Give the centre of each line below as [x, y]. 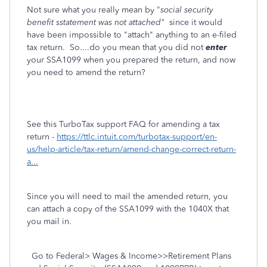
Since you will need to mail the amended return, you [127, 196]
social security [187, 10]
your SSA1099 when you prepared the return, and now [131, 60]
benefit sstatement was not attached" [96, 22]
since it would [193, 22]
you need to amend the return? [86, 72]
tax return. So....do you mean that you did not [116, 47]
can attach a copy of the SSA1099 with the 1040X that [128, 209]
